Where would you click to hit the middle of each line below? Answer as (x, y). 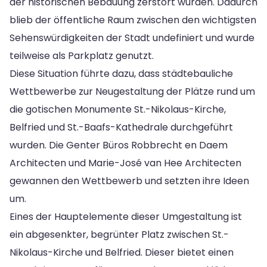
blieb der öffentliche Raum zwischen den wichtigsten (133, 20)
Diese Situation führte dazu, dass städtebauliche (121, 73)
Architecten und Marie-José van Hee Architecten (125, 163)
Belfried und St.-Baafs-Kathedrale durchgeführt (121, 127)
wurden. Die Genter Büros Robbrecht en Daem (119, 145)
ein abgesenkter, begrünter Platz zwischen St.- (119, 234)
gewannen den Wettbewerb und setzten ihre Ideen (129, 181)
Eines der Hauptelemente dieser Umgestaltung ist (126, 216)
